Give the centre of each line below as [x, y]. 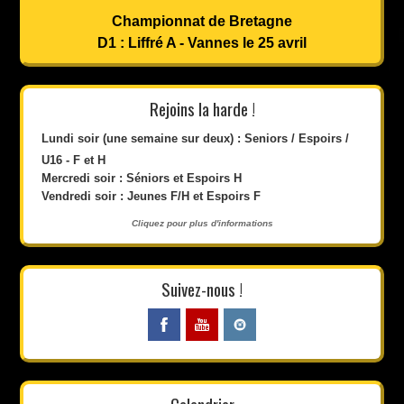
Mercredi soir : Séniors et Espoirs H [142, 179]
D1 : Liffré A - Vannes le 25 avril [202, 43]
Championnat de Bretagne [202, 22]
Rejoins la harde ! [202, 109]
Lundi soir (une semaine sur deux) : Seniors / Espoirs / [196, 139]
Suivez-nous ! [202, 289]
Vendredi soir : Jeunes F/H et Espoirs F [151, 197]
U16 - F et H [74, 161]
